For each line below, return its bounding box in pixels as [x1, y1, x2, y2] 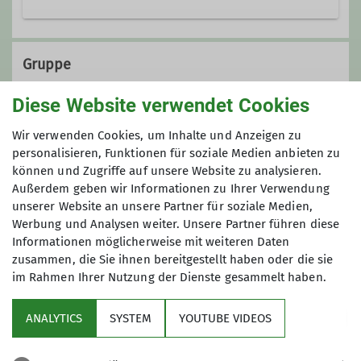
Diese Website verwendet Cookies [12, 94, 310, 117]
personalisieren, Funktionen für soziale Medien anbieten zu [12, 146, 341, 160]
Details [75, 190, 105, 202]
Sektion [46, 120, 98, 139]
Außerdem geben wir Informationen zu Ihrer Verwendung [12, 181, 330, 196]
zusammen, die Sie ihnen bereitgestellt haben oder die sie [12, 252, 333, 267]
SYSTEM [110, 311, 151, 326]
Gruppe [22, 56, 72, 74]
